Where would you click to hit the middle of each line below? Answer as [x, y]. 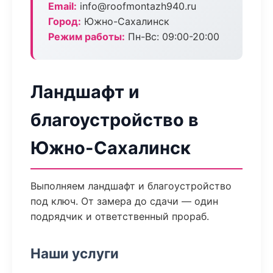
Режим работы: [87, 37]
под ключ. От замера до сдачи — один [124, 201]
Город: [65, 21]
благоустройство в [115, 120]
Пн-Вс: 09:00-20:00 [172, 37]
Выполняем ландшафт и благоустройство [131, 186]
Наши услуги [75, 253]
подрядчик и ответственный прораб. [120, 216]
